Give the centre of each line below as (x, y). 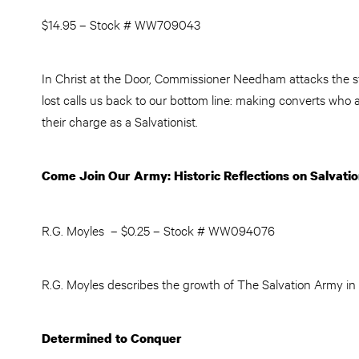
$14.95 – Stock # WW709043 (121, 24)
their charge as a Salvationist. (120, 121)
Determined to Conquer (112, 338)
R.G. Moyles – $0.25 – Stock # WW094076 (158, 230)
